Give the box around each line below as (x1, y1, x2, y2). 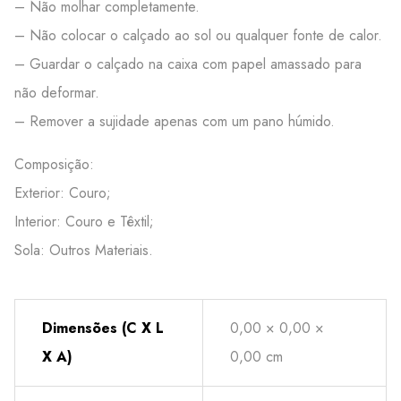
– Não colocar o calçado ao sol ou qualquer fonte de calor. (14, 25, 382, 46)
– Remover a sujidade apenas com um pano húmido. (14, 111, 335, 132)
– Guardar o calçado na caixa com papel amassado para (14, 54, 362, 74)
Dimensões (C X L (42, 318, 164, 338)
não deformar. (14, 82, 99, 103)
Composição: (14, 154, 94, 175)
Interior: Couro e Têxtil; (14, 211, 154, 232)
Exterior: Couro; (14, 183, 111, 203)
